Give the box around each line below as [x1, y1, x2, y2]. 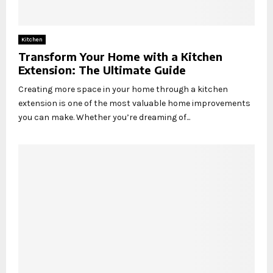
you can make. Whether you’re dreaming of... [18, 112, 190, 122]
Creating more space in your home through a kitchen [18, 83, 228, 94]
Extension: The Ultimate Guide [18, 62, 186, 77]
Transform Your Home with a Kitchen [18, 49, 222, 63]
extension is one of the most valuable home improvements [18, 97, 250, 108]
